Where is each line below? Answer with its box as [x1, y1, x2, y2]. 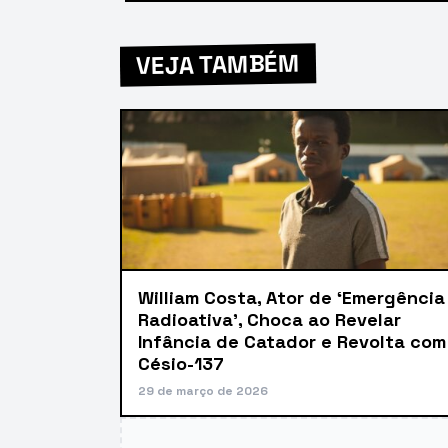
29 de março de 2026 [138, 382, 268, 399]
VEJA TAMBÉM [135, 47, 301, 81]
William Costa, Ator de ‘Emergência [138, 285, 445, 309]
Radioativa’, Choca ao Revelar [138, 307, 401, 331]
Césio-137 [138, 351, 224, 375]
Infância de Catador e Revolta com [138, 329, 446, 353]
